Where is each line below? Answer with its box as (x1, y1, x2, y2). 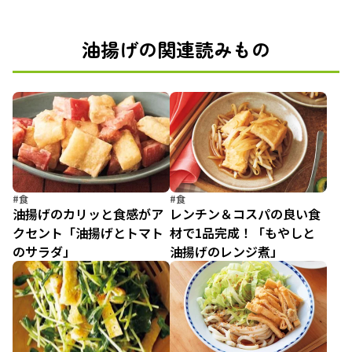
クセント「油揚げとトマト (13, 223, 163, 242)
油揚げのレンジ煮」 (170, 242, 283, 261)
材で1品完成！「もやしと (170, 223, 315, 242)
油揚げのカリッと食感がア (13, 204, 163, 223)
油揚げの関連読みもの (82, 35, 270, 63)
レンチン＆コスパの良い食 (170, 204, 321, 223)
